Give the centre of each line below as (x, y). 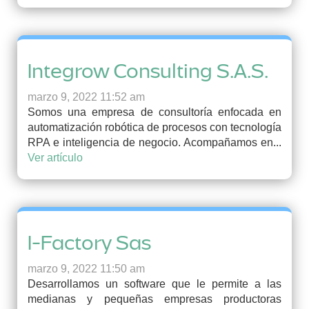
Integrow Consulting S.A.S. (148, 71)
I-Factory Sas (89, 243)
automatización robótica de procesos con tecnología (154, 127)
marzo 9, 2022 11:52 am (86, 97)
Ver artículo (55, 158)
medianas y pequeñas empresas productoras (154, 299)
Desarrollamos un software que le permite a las (154, 284)
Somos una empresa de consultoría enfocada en (154, 112)
